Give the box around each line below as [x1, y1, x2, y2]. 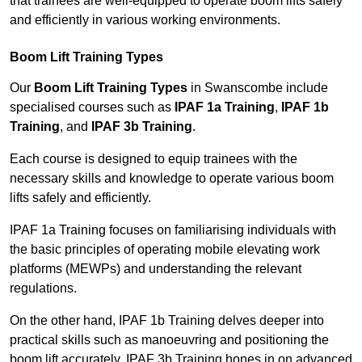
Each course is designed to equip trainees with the [10, 152, 297, 166]
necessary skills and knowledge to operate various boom [10, 171, 334, 186]
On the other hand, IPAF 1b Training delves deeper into [10, 314, 324, 328]
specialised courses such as [10, 100, 175, 115]
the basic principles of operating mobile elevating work [10, 242, 320, 257]
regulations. [10, 281, 77, 296]
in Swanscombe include [187, 81, 328, 95]
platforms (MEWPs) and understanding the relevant [10, 262, 301, 276]
